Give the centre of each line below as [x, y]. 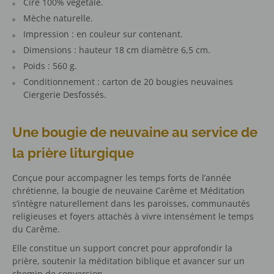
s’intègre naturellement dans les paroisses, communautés [131, 204]
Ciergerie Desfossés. [65, 94]
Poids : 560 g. [50, 65]
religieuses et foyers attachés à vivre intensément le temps [133, 217]
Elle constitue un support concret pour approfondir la [122, 248]
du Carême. [36, 229]
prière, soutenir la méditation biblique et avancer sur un [128, 261]
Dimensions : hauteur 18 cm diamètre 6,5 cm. [118, 50]
